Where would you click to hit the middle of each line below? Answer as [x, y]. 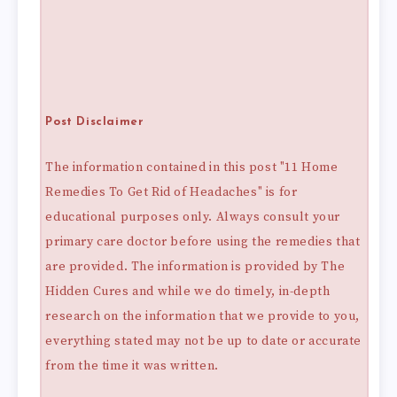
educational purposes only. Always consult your [193, 218]
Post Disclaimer [95, 122]
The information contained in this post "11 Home [192, 168]
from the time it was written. [132, 366]
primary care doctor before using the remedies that [203, 242]
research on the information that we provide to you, [203, 317]
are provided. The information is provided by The [195, 267]
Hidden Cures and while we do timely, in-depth [188, 292]
